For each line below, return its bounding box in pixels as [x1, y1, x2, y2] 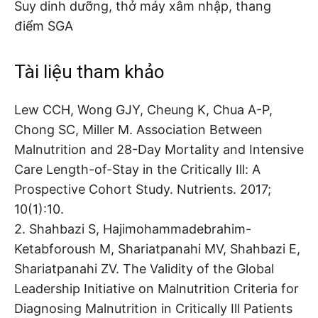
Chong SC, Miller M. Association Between [14, 121, 263, 137]
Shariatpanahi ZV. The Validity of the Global [14, 261, 274, 276]
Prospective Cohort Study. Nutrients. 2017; [14, 181, 271, 197]
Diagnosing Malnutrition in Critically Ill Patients [14, 300, 292, 316]
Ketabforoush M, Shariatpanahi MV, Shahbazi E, [14, 241, 300, 256]
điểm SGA [14, 18, 73, 33]
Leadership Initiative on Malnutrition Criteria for [14, 280, 299, 296]
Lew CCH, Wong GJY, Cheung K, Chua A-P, [14, 102, 273, 117]
